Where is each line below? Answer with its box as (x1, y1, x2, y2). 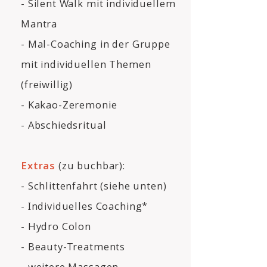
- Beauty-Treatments (21, 240, 126, 253)
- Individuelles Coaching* (21, 199, 148, 213)
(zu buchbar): (55, 159, 126, 172)
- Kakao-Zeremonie (21, 98, 117, 111)
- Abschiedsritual (21, 118, 107, 132)
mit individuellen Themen (21, 57, 151, 71)
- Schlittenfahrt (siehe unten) (21, 179, 167, 193)
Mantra (21, 17, 58, 30)
